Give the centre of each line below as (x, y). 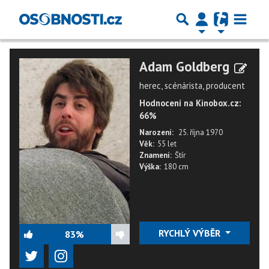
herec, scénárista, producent (192, 86)
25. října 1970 (201, 132)
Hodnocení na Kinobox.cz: (190, 103)
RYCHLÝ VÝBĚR (190, 233)
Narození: (156, 132)
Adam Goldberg (184, 66)
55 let (167, 144)
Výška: (150, 167)
